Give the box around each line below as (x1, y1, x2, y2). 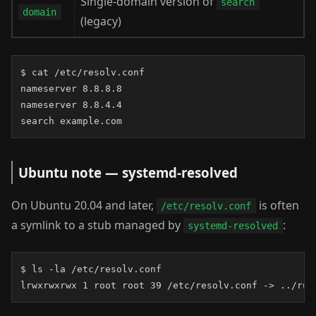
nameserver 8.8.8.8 (20, 83, 122, 94)
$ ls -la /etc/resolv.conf (20, 264, 162, 274)
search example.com (20, 116, 122, 126)
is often (255, 197, 299, 213)
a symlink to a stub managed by (11, 217, 183, 233)
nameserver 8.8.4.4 (20, 99, 122, 110)
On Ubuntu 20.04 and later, (11, 197, 157, 213)
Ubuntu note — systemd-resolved (18, 164, 238, 181)
